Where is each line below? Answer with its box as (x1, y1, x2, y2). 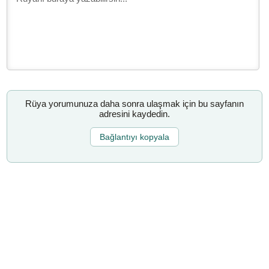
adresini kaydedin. (99, 109, 170, 119)
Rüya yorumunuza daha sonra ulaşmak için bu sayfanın (25, 98, 244, 109)
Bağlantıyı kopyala (100, 131, 169, 142)
